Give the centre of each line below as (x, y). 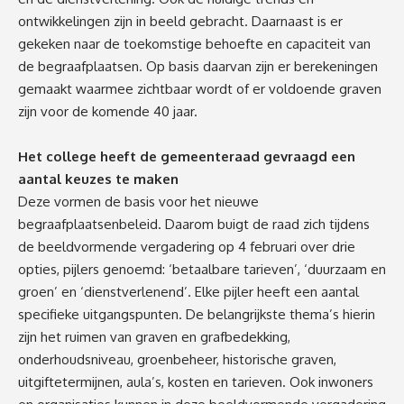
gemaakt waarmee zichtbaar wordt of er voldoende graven (200, 89)
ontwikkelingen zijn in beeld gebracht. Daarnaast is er (180, 22)
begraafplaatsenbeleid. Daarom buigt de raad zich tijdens (194, 225)
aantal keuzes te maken (98, 179)
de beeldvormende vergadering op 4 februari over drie (187, 247)
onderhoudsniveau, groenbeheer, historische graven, (177, 360)
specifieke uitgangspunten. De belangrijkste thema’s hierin (197, 315)
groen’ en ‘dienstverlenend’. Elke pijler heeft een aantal (188, 292)
